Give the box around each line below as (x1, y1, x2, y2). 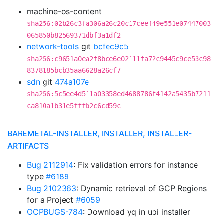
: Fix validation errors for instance (73, 160, 198, 170)
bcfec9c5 (93, 42, 129, 51)
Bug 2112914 (27, 160, 73, 170)
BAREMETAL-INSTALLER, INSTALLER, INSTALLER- (7, 129, 192, 138)
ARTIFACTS (7, 141, 49, 151)
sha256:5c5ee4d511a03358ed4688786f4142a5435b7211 (27, 90, 211, 98)
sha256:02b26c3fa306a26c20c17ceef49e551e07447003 (27, 20, 211, 27)
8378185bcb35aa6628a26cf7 (27, 66, 121, 74)
